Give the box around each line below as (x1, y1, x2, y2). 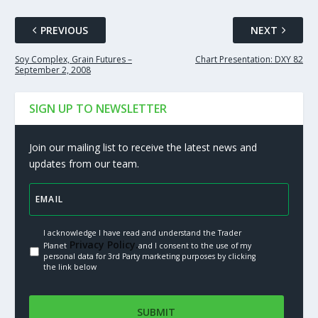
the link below (43, 262, 97, 273)
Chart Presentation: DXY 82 (195, 53, 304, 66)
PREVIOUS (40, 23, 88, 38)
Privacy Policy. (66, 238, 138, 252)
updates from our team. (28, 157, 139, 171)
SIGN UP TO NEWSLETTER (28, 101, 167, 117)
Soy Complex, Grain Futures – (14, 53, 132, 66)
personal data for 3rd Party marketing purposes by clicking (43, 251, 256, 262)
